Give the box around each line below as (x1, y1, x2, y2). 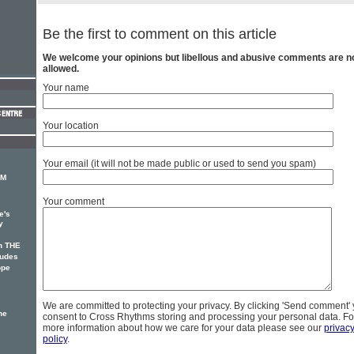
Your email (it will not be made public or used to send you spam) (43, 158, 316, 170)
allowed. (43, 63, 79, 75)
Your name (43, 82, 89, 94)
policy (43, 333, 67, 345)
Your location (43, 120, 99, 132)
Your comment (43, 196, 104, 208)
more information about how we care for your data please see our (43, 322, 324, 334)
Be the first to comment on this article (43, 26, 277, 43)
